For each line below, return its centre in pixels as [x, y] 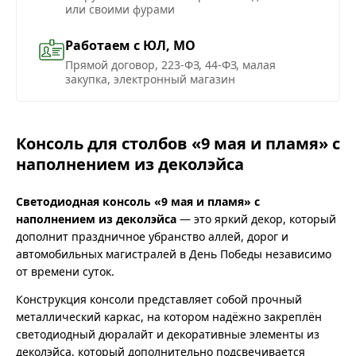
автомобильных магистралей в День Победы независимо [174, 253]
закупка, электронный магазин [150, 79]
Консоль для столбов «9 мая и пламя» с [178, 143]
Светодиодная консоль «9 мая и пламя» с [138, 201]
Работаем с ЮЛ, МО [130, 45]
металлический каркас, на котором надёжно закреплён [169, 316]
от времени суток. [65, 271]
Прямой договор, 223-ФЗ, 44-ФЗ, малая [170, 64]
